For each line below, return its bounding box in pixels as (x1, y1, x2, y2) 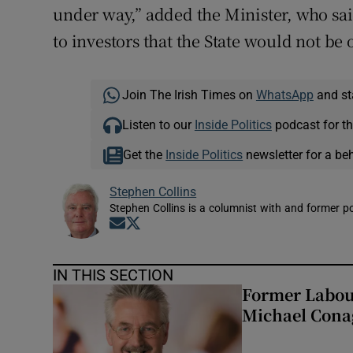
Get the (123, 148, 166, 162)
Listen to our (121, 118, 195, 132)
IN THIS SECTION (53, 267, 174, 284)
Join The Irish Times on (121, 88, 256, 102)
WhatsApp (255, 88, 314, 102)
